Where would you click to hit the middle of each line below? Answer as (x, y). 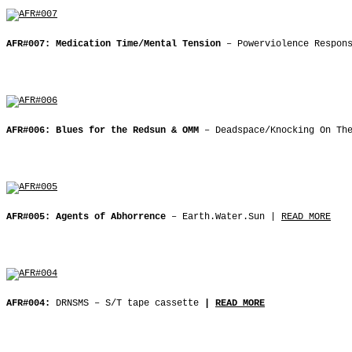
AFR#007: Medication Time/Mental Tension (114, 44)
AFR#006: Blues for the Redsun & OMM (103, 130)
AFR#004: (31, 303)
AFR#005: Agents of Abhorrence (86, 217)
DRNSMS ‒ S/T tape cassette (127, 303)
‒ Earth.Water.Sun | (224, 217)
